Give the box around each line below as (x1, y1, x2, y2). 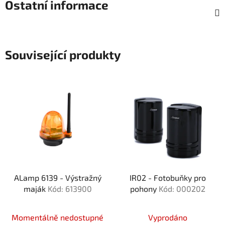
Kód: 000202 (158, 184, 205, 194)
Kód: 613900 (47, 184, 92, 194)
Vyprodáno (148, 212, 187, 222)
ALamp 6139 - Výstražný (14, 173, 101, 183)
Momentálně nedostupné (12, 212, 103, 222)
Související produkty (5, 47, 121, 62)
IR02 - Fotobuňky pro (129, 173, 206, 183)
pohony (130, 184, 159, 194)
